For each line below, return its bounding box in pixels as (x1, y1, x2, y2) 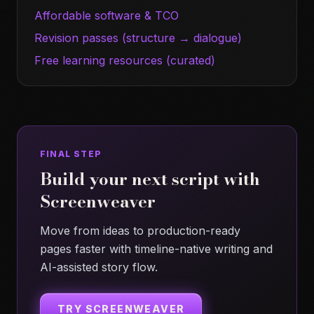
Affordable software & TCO (34, 8, 179, 23)
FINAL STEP (40, 149, 102, 160)
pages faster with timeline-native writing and (40, 242, 273, 257)
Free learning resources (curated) (34, 53, 215, 68)
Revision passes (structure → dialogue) (34, 31, 242, 46)
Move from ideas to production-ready (40, 224, 240, 238)
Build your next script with (40, 166, 260, 193)
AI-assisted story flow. (40, 260, 158, 275)
